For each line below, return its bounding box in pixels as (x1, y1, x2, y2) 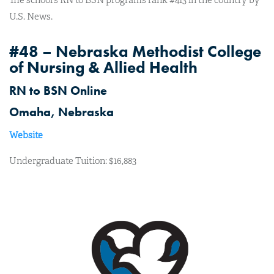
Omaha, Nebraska (9, 103, 114, 120)
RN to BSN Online (9, 82, 107, 98)
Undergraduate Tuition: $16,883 (9, 155, 136, 166)
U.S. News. (9, 10, 53, 22)
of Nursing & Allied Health (9, 56, 198, 78)
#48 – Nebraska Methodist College (9, 40, 261, 62)
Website (9, 129, 43, 141)
